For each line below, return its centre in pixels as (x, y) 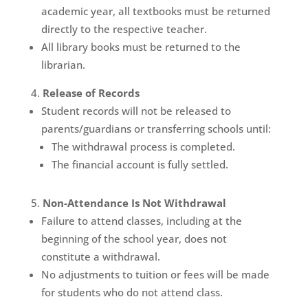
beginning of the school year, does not (134, 239)
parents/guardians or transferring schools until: (156, 129)
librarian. (63, 65)
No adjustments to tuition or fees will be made (155, 274)
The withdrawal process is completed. (143, 146)
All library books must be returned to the (141, 47)
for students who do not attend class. (132, 292)
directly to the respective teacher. (124, 29)
